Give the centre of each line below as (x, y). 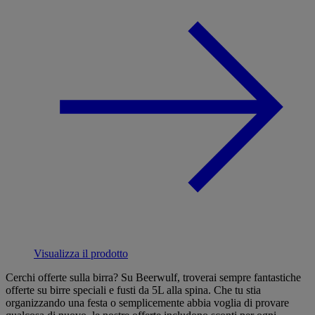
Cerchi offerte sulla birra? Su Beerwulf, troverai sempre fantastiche (153, 277)
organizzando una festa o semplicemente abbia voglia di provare (147, 302)
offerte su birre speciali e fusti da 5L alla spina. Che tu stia (133, 290)
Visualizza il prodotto (81, 253)
